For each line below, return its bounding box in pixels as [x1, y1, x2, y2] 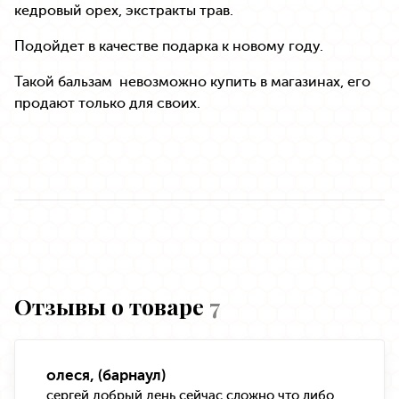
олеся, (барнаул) [46, 366, 166, 385]
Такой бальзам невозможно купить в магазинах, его [14, 73, 370, 91]
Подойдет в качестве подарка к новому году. [14, 37, 323, 55]
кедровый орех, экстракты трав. [14, 2, 233, 20]
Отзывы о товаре [14, 291, 209, 322]
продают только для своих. [14, 94, 200, 112]
